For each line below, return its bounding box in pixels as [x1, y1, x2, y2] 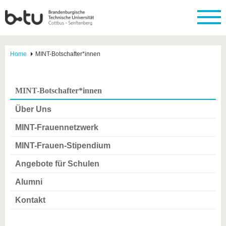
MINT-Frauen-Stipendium [15, 141, 110, 150]
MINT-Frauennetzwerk [15, 123, 98, 132]
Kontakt [15, 196, 45, 204]
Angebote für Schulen [15, 159, 99, 168]
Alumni [15, 178, 42, 186]
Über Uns [15, 105, 51, 114]
